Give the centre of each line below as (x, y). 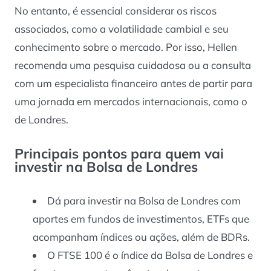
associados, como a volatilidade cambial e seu (122, 29)
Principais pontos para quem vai (119, 154)
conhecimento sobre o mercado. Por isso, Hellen (126, 47)
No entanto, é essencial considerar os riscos (116, 11)
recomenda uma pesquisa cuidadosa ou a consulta (133, 65)
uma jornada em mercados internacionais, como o (131, 102)
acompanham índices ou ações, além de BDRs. (142, 237)
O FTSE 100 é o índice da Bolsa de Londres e (150, 255)
